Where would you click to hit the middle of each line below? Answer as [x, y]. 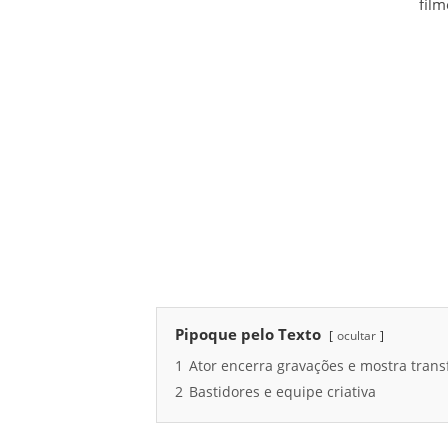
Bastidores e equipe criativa [282, 391]
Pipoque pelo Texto [248, 333]
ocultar [356, 335]
